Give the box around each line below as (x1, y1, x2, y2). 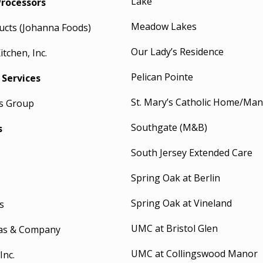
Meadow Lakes (130, 20, 197, 33)
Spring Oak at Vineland (130, 197, 232, 210)
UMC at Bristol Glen (130, 222, 218, 235)
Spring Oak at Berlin (130, 171, 220, 184)
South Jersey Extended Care (130, 146, 252, 159)
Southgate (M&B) (130, 121, 207, 134)
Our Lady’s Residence (130, 45, 224, 58)
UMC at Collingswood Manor (130, 247, 258, 260)
